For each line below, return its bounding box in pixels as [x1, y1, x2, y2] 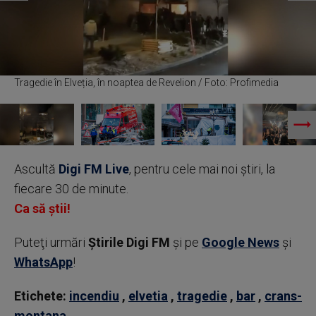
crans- [265, 288, 302, 304]
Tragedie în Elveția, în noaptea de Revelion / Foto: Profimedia [14, 77, 279, 89]
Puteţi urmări [14, 235, 88, 250]
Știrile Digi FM [88, 235, 170, 250]
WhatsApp [14, 255, 73, 270]
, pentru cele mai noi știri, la [129, 162, 275, 177]
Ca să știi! [14, 201, 71, 217]
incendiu [69, 288, 119, 304]
